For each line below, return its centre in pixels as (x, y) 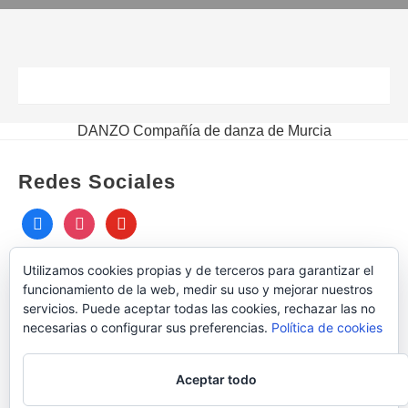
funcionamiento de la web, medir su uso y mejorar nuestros (198, 289)
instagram (95, 222)
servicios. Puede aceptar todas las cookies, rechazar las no (199, 308)
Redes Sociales (97, 182)
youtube (131, 222)
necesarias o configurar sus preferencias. (147, 327)
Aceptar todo (216, 379)
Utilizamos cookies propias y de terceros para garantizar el (198, 270)
